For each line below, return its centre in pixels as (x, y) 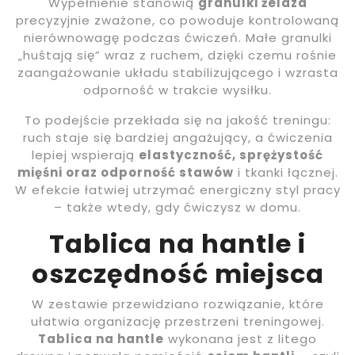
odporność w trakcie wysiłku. (177, 90)
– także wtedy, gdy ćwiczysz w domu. (177, 208)
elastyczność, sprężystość (231, 155)
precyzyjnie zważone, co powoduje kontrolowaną (177, 21)
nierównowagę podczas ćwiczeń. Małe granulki (177, 38)
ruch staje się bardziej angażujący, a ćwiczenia (177, 138)
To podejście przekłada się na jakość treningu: (177, 120)
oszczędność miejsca (177, 274)
